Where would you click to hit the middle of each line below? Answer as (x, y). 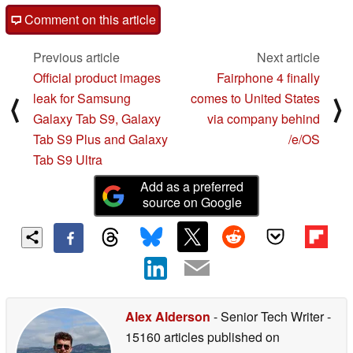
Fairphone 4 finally (268, 78)
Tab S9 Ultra (68, 160)
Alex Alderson (168, 316)
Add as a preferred (192, 187)
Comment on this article (89, 20)
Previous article (76, 58)
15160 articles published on (203, 336)
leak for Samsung (82, 98)
